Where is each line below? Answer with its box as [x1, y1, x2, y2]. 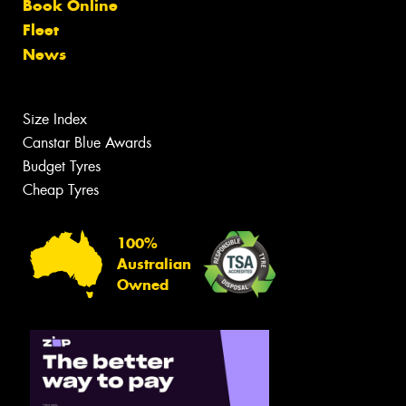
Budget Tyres [23, 156, 101, 176]
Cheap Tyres [23, 179, 99, 199]
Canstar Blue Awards [23, 132, 151, 152]
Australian [117, 256, 191, 274]
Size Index [23, 109, 87, 129]
